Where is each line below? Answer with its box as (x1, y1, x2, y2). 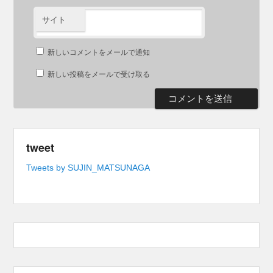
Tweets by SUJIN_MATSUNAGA (26, 162, 151, 172)
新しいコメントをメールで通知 (48, 48, 151, 57)
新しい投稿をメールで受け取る (48, 69, 151, 79)
